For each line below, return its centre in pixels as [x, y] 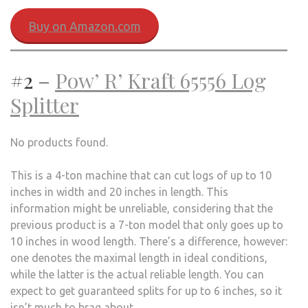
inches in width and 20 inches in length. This [119, 191]
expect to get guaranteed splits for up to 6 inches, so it [146, 290]
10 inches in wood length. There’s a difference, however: [149, 241]
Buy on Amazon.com [84, 26]
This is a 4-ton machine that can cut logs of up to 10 [141, 175]
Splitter [45, 105]
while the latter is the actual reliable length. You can [137, 274]
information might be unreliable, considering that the [142, 208]
